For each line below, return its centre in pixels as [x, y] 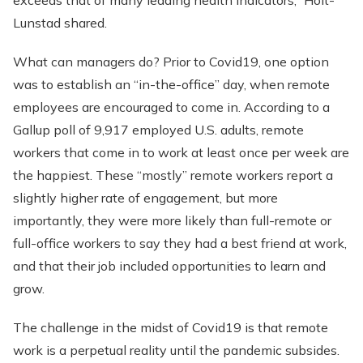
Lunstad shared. [60, 23]
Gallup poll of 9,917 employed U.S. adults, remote [158, 130]
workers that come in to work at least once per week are [181, 152]
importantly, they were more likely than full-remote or [172, 220]
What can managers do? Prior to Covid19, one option [171, 62]
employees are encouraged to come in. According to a [171, 107]
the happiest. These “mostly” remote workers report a [173, 175]
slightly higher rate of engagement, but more [145, 198]
